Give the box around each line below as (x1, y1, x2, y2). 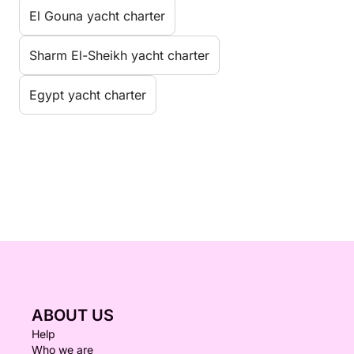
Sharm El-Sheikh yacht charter (29, 47, 209, 63)
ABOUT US (32, 305, 114, 325)
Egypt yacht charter (29, 86, 146, 103)
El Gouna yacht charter (29, 7, 165, 24)
